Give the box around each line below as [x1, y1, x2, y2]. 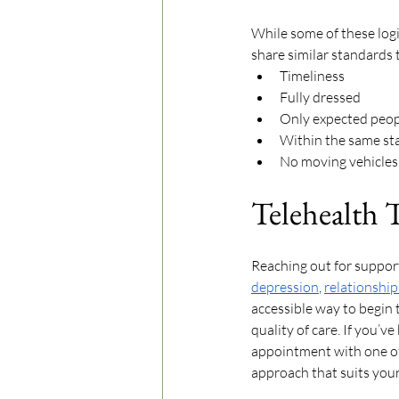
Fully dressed [280, 88, 361, 107]
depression [251, 278, 319, 297]
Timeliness [280, 67, 345, 85]
